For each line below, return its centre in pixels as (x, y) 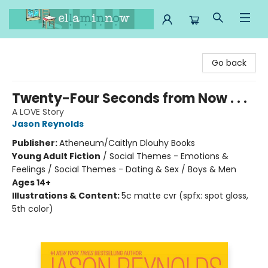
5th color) (33, 209)
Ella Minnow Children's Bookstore (76, 50)
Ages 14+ (31, 182)
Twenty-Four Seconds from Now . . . (130, 98)
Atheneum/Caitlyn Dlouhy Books (127, 143)
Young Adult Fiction (56, 156)
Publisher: (36, 143)
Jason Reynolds (48, 124)
